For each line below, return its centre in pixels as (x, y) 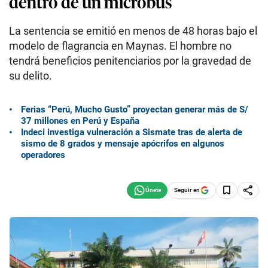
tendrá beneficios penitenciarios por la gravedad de (130, 61)
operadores (43, 155)
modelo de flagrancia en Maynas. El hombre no (120, 46)
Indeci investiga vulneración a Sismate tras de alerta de (132, 132)
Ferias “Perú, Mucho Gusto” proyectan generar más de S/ (135, 109)
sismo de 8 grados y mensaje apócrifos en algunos (123, 143)
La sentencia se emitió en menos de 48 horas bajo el (133, 31)
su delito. (31, 76)
